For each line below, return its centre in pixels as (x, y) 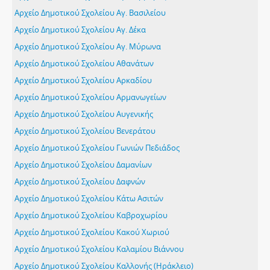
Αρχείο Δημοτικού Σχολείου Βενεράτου (85, 131)
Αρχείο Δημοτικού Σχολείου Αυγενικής (84, 114)
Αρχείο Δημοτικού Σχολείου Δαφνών (80, 181)
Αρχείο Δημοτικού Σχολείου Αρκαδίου (83, 80)
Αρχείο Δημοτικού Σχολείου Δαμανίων (83, 165)
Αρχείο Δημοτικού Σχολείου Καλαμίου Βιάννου (99, 249)
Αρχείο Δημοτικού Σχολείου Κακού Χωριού (92, 232)
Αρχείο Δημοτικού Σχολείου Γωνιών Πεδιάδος (97, 148)
